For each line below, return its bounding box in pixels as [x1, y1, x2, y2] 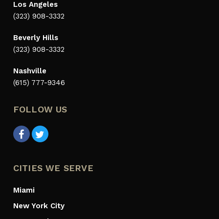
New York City [13, 201, 65, 211]
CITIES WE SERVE [13, 163, 93, 174]
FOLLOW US [13, 104, 67, 115]
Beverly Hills [13, 33, 58, 43]
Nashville [13, 66, 46, 76]
